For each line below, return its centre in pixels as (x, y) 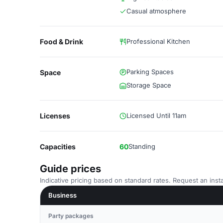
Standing (142, 146)
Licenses (55, 116)
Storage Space (149, 85)
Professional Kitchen (158, 41)
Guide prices (70, 169)
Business (62, 195)
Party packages (71, 216)
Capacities (58, 147)
